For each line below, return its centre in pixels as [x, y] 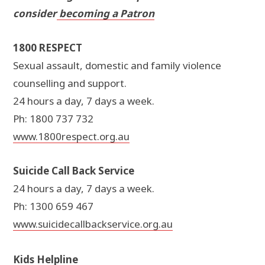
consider [35, 14]
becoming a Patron [106, 14]
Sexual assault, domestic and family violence [117, 66]
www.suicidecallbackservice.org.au [93, 224]
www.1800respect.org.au [71, 137]
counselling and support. [70, 83]
